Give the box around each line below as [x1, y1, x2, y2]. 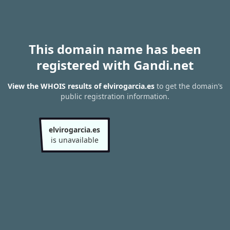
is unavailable [50, 135, 99, 145]
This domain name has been [29, 41, 201, 57]
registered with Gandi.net [36, 56, 194, 73]
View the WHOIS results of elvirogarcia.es [7, 81, 155, 91]
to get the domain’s [154, 81, 223, 91]
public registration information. [61, 91, 169, 102]
